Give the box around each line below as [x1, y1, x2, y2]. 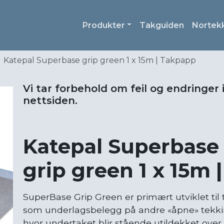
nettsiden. [23, 94, 77, 107]
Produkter [82, 20, 125, 30]
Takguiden [139, 20, 184, 30]
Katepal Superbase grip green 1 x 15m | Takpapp [3, 55, 196, 65]
